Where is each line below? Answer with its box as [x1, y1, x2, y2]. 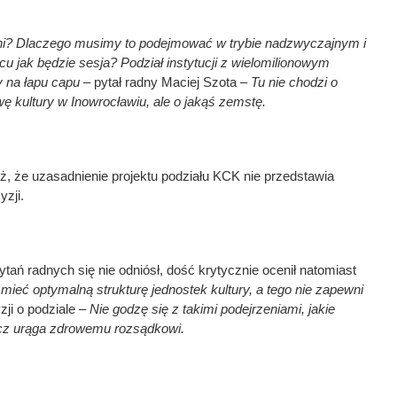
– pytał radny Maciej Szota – [80, 74, 247, 90]
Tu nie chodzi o [247, 74, 338, 90]
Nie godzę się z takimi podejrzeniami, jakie [90, 300, 335, 316]
